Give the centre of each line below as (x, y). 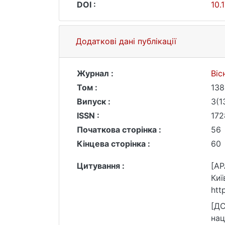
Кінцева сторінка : (114, 144)
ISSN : (88, 116)
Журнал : (95, 73)
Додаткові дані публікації (126, 41)
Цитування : (101, 166)
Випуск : (94, 101)
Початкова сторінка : (119, 130)
